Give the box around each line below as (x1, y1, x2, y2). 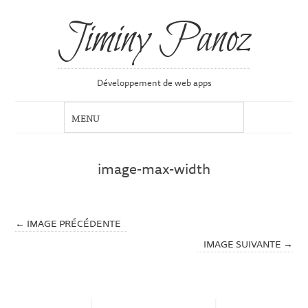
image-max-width (98, 157, 210, 180)
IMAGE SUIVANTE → (203, 235, 293, 252)
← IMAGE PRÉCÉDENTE (15, 214, 122, 231)
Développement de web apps (96, 76, 212, 90)
